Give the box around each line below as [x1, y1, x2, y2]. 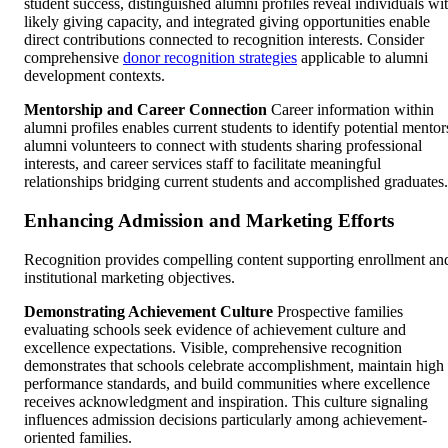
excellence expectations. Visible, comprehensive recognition [24, 338, 402, 356]
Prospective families [273, 302, 403, 320]
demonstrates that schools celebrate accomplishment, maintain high [24, 356, 444, 374]
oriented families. [24, 428, 132, 446]
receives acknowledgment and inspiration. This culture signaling [24, 392, 428, 410]
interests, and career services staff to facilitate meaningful [24, 155, 381, 173]
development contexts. [24, 67, 165, 85]
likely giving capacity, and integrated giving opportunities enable [24, 13, 430, 31]
